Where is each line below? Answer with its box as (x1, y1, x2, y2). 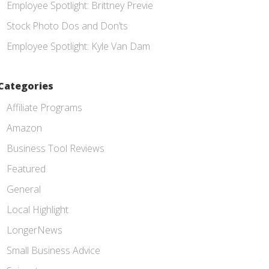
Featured (7, 162, 46, 175)
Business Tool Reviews (7, 142, 104, 155)
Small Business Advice (7, 244, 100, 257)
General (7, 183, 41, 196)
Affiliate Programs (7, 101, 82, 114)
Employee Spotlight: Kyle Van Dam (7, 40, 150, 53)
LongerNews (7, 223, 62, 237)
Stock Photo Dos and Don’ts (7, 19, 128, 32)
